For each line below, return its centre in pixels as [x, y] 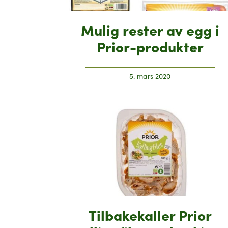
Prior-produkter [150, 46]
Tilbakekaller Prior [150, 214]
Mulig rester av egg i [150, 30]
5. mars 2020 [150, 76]
